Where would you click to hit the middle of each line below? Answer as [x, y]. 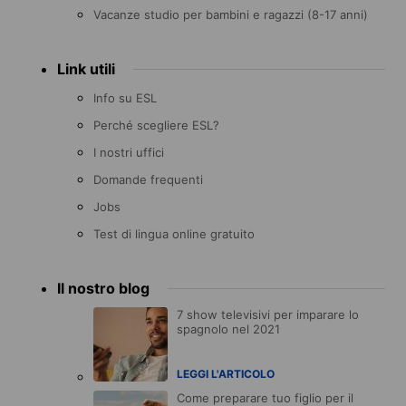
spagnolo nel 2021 [228, 329]
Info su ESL [125, 97]
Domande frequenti [148, 179]
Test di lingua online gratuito [174, 233]
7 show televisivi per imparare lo [268, 314]
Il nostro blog [103, 288]
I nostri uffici [129, 152]
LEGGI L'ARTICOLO [226, 373]
